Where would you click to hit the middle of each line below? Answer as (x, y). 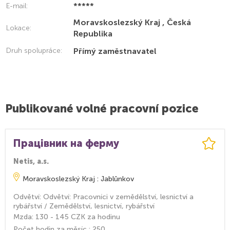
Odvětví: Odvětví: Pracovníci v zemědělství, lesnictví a (103, 197)
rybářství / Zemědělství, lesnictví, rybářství (84, 206)
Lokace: (19, 28)
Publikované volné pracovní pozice (102, 109)
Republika (93, 34)
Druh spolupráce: (34, 51)
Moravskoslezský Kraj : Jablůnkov (78, 179)
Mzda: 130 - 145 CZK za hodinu (67, 217)
